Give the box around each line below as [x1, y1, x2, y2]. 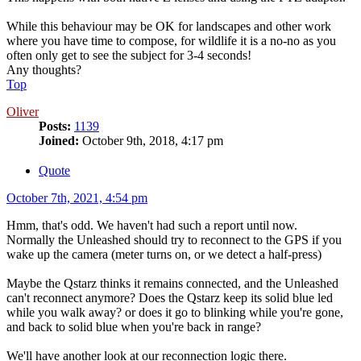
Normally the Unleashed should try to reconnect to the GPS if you [6, 232, 342, 247]
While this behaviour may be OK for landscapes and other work [6, 19, 331, 34]
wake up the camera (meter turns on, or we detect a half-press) [6, 247, 322, 261]
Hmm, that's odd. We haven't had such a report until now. [6, 218, 297, 232]
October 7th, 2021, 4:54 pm [6, 190, 147, 205]
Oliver [6, 105, 39, 119]
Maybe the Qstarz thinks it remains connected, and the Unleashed [6, 276, 338, 290]
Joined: [39, 134, 79, 148]
